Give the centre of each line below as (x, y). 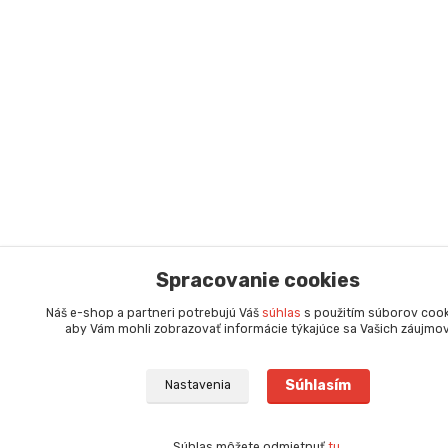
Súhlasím (318, 386)
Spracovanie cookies (258, 280)
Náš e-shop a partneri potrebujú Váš (154, 313)
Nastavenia (197, 385)
